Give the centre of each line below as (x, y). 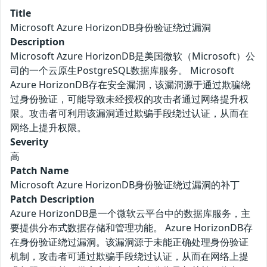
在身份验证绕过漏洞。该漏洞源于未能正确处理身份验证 (129, 242)
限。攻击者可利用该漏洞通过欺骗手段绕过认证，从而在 (129, 114)
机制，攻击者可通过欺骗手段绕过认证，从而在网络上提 (129, 257)
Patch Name (39, 171)
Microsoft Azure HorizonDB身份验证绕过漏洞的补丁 (125, 185)
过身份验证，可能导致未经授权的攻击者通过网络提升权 (129, 99)
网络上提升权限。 (48, 128)
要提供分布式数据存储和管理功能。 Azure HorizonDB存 (131, 228)
